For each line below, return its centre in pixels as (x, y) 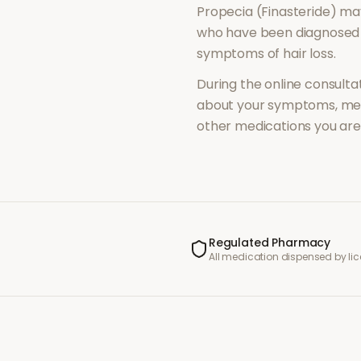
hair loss (308, 54)
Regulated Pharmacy (270, 243)
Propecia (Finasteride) (267, 12)
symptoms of (240, 54)
